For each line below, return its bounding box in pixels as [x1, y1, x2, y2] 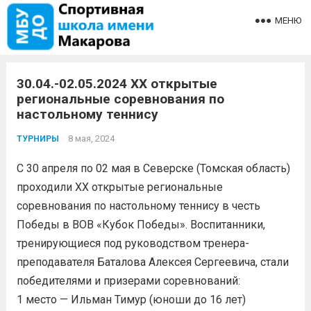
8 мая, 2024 [67, 133, 115, 144]
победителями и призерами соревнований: [16, 274, 240, 287]
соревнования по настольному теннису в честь [16, 199, 260, 212]
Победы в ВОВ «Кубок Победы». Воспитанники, [16, 218, 265, 231]
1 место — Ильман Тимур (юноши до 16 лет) [16, 293, 246, 306]
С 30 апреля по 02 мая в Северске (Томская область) [16, 162, 290, 175]
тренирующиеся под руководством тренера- [16, 237, 249, 250]
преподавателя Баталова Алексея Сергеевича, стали [16, 255, 289, 269]
